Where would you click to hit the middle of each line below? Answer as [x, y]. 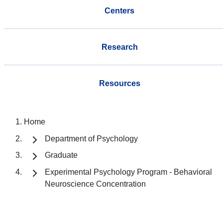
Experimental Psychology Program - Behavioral [128, 172]
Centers [119, 10]
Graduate [61, 155]
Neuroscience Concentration [95, 184]
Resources [119, 83]
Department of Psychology [91, 138]
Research [119, 47]
